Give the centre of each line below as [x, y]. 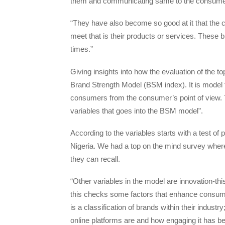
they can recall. [95, 159]
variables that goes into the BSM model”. [137, 110]
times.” [82, 49]
